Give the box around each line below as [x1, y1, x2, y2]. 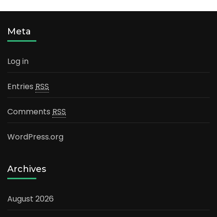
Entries [7, 81, 35, 93]
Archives [7, 164, 46, 175]
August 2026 [7, 193, 54, 205]
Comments [7, 106, 52, 118]
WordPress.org [7, 131, 63, 143]
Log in [7, 56, 29, 67]
